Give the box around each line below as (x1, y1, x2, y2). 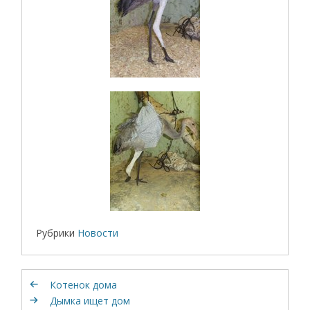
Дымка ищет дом (50, 293, 131, 307)
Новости (77, 226, 119, 239)
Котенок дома (50, 277, 118, 291)
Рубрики (36, 226, 75, 239)
